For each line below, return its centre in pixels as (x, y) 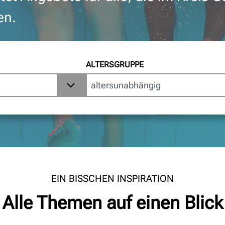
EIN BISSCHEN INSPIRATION (113, 179)
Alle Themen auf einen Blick (113, 203)
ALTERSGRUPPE (115, 64)
